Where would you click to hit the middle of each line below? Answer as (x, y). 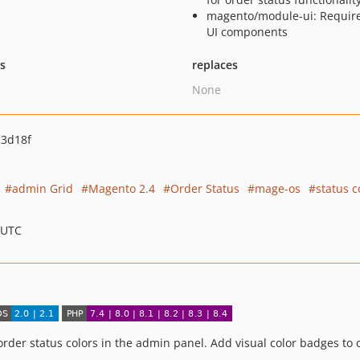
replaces (215, 65)
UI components (247, 32)
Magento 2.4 (122, 188)
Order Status (205, 188)
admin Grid (43, 188)
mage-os (278, 188)
